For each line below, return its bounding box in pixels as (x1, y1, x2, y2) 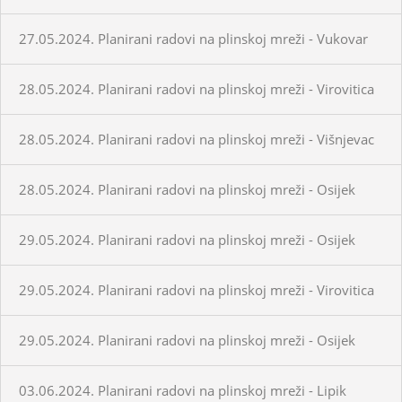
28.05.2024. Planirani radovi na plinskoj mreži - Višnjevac (19, 129, 374, 148)
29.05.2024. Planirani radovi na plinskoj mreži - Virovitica (19, 280, 374, 299)
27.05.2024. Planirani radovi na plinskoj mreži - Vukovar (19, 29, 368, 48)
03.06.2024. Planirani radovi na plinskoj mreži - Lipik (19, 380, 346, 399)
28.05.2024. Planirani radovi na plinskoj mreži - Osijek (19, 179, 355, 198)
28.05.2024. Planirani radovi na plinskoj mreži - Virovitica (19, 79, 374, 98)
